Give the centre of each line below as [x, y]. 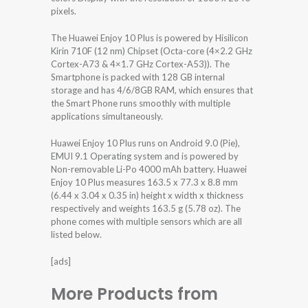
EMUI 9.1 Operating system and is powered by [145, 156]
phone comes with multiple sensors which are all [146, 221]
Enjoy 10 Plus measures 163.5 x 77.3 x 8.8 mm [144, 182]
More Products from [134, 294]
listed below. [76, 234]
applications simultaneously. [107, 116]
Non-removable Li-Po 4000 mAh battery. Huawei [149, 169]
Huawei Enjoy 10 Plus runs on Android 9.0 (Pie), [145, 143]
